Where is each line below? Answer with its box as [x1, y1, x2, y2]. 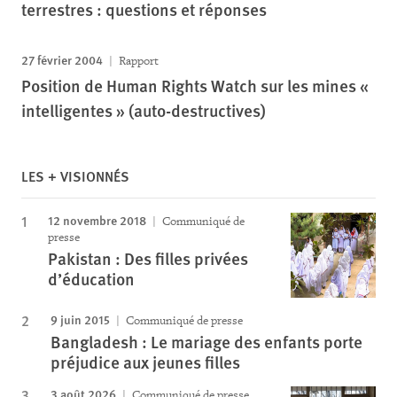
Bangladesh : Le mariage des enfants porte [51, 329, 362, 354]
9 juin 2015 [51, 309, 110, 328]
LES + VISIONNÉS [21, 165, 129, 186]
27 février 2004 [21, 50, 103, 68]
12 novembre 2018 [48, 210, 146, 229]
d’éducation [48, 266, 135, 291]
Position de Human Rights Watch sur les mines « [21, 73, 369, 97]
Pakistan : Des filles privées [48, 245, 248, 270]
